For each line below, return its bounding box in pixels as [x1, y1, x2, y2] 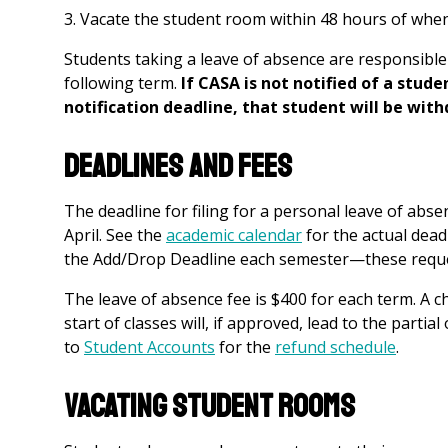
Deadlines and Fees [64, 147, 292, 187]
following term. [64, 72, 181, 94]
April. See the [64, 224, 166, 246]
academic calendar [166, 224, 302, 246]
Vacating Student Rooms [64, 387, 355, 427]
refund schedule [275, 336, 396, 358]
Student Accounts [84, 336, 215, 358]
